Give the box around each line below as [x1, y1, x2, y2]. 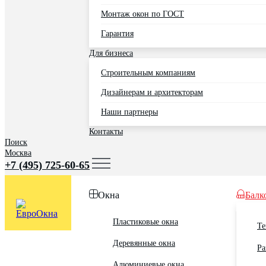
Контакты [89, 127, 123, 136]
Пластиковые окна [113, 217, 178, 226]
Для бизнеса [89, 49, 133, 58]
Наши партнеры [101, 107, 158, 116]
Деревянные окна [113, 239, 175, 248]
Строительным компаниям [101, 68, 195, 77]
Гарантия [101, 29, 134, 38]
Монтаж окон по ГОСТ [101, 9, 184, 18]
